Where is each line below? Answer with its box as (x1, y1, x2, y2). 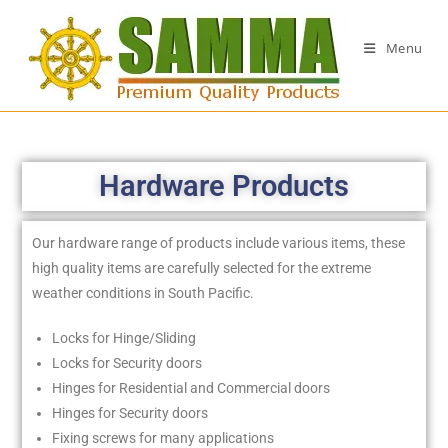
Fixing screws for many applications (52, 430, 275, 446)
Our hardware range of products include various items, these (32, 235, 406, 251)
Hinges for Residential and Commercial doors (52, 380, 331, 396)
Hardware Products (99, 169, 349, 203)
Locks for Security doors (52, 355, 203, 371)
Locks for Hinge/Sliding (52, 330, 197, 346)
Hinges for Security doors (52, 405, 209, 421)
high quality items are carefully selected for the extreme (32, 260, 372, 276)
